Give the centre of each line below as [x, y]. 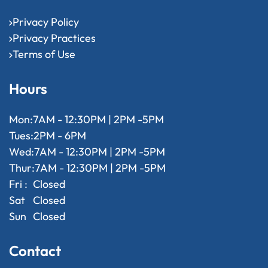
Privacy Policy [46, 22]
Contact [35, 251]
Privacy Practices [54, 38]
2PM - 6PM [60, 136]
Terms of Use [44, 54]
